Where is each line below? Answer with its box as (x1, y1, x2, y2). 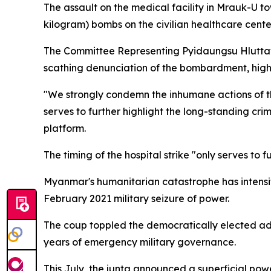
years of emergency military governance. (44, 235, 236, 248)
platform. (44, 122, 86, 134)
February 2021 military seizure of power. (44, 192, 229, 204)
